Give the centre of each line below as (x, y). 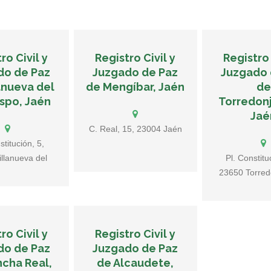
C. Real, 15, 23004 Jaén (135, 129)
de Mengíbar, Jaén (135, 87)
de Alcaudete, (135, 263)
